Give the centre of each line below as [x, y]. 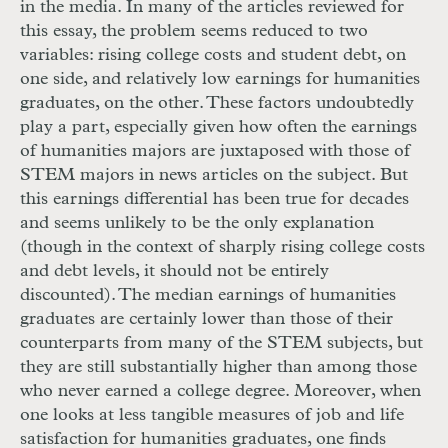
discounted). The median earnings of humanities [208, 295]
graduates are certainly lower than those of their [206, 319]
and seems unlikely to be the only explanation [197, 223]
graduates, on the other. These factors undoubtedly [217, 103]
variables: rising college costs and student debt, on [213, 55]
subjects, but [372, 343]
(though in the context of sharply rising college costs [222, 247]
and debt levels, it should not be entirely [174, 271]
